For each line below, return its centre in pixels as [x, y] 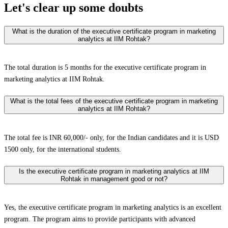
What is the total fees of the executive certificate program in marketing [114, 101]
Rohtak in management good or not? [114, 179]
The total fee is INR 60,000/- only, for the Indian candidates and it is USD [111, 137]
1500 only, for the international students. [63, 149]
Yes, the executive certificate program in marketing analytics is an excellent [113, 208]
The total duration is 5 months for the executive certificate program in [105, 68]
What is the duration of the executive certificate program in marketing [114, 31]
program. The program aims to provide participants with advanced [100, 219]
